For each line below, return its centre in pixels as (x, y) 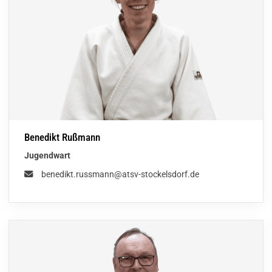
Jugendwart (47, 155)
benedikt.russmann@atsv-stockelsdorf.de (120, 174)
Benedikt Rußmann (62, 137)
